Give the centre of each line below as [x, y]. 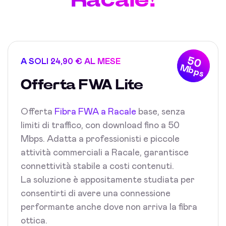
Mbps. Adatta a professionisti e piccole [100, 139]
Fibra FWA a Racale [95, 112]
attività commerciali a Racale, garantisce [105, 153]
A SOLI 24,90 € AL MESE [71, 61]
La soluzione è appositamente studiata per [108, 180]
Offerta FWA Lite [82, 85]
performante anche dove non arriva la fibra [109, 207]
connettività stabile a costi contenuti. [97, 166]
